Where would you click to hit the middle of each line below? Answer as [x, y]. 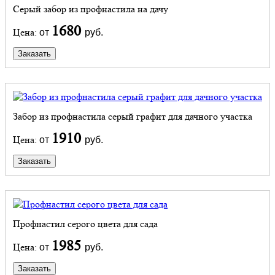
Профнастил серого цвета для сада [85, 223]
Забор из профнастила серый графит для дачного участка [133, 116]
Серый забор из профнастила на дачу [91, 9]
